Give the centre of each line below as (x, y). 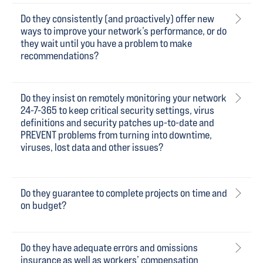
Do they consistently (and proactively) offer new (117, 18)
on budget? (43, 205)
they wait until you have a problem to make (106, 43)
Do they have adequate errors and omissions (109, 247)
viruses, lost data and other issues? (92, 147)
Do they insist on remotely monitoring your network (124, 98)
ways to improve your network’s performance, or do (124, 31)
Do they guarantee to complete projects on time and (124, 193)
